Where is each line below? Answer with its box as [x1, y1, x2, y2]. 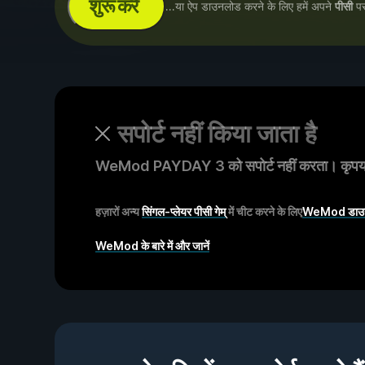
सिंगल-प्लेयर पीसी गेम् [142, 204, 226, 218]
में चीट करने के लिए [226, 204, 302, 218]
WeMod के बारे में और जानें [95, 239, 209, 253]
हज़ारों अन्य [95, 204, 142, 218]
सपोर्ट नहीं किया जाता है [117, 119, 317, 148]
